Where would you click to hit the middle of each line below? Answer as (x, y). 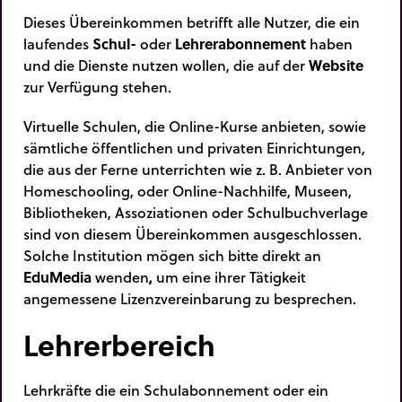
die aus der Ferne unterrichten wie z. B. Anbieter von (198, 169)
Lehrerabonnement (240, 44)
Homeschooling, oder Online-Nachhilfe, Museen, (188, 190)
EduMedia (59, 276)
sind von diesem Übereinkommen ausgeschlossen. (192, 233)
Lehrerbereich (119, 344)
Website (336, 66)
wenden (122, 276)
